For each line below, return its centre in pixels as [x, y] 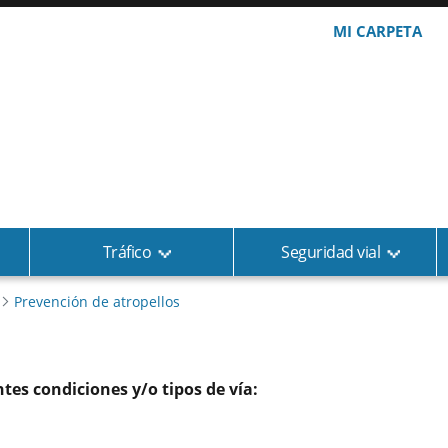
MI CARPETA [377, 31]
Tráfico [127, 252]
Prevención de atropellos [97, 301]
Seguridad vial [331, 252]
